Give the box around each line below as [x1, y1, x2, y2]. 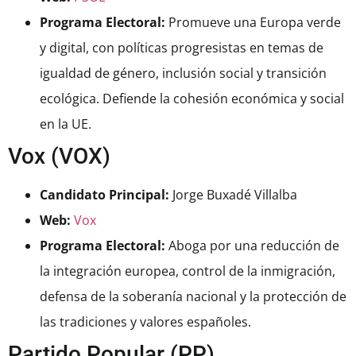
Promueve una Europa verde [165, 14, 341, 32]
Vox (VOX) [8, 143, 110, 170]
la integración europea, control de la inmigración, [40, 262, 335, 281]
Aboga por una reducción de [165, 237, 339, 255]
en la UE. [40, 115, 91, 133]
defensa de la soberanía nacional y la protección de [40, 288, 346, 306]
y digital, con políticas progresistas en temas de [40, 39, 323, 57]
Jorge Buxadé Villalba [169, 186, 297, 204]
